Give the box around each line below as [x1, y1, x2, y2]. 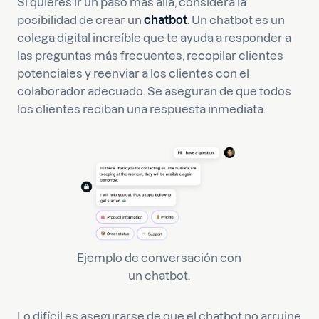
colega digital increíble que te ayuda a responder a [17, 31, 291, 44]
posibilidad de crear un [17, 14, 144, 26]
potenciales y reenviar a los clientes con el [17, 67, 249, 80]
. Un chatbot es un [187, 14, 285, 26]
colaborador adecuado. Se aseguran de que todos [17, 85, 291, 98]
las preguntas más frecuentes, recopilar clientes [17, 49, 283, 62]
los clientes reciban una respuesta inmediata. [17, 103, 266, 115]
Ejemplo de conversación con [77, 251, 242, 264]
